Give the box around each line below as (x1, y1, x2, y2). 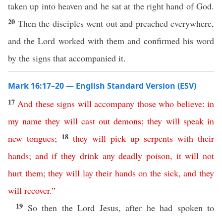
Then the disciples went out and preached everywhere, (17, 17, 214, 29)
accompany (94, 98, 135, 110)
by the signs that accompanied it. (8, 52, 126, 64)
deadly (118, 150, 143, 162)
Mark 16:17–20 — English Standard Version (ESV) (8, 80, 196, 91)
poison (146, 150, 170, 162)
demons (113, 115, 142, 127)
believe (176, 98, 202, 110)
